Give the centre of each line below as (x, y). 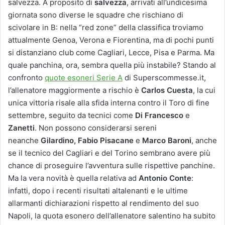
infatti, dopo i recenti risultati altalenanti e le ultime (98, 191)
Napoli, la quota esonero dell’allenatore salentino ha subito (112, 216)
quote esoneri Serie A (84, 78)
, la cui (204, 90)
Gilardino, (58, 141)
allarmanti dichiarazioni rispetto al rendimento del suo (103, 203)
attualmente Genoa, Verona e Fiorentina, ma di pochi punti (111, 40)
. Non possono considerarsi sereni (96, 128)
